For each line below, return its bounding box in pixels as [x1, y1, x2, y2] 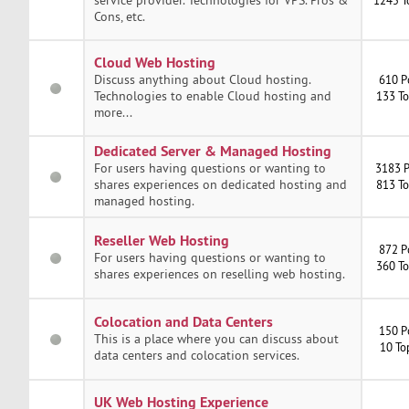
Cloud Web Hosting [93, 52, 215, 72]
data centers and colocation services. [93, 346, 299, 363]
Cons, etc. [93, 7, 145, 25]
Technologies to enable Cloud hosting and [93, 87, 331, 104]
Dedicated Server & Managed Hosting [93, 141, 331, 161]
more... [93, 103, 132, 121]
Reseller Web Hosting [93, 230, 229, 250]
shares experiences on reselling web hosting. [93, 265, 345, 282]
